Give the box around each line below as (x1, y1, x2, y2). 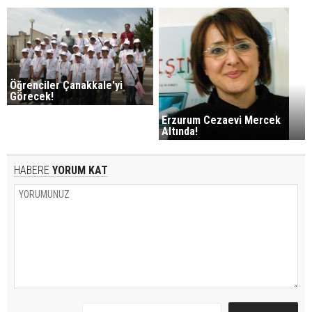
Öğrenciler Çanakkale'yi (10, 79, 123, 93)
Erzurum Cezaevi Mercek (162, 114, 281, 127)
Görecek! (10, 90, 54, 104)
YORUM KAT (49, 164, 108, 177)
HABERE (14, 164, 49, 177)
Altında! (162, 125, 198, 138)
